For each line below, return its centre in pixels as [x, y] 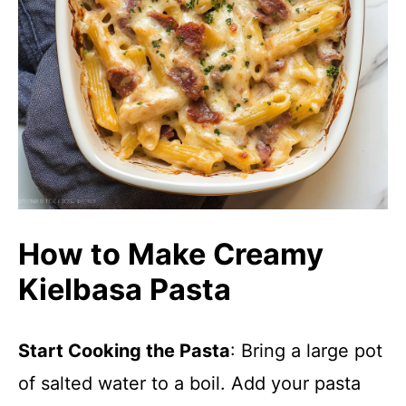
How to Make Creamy [171, 254]
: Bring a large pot [306, 351]
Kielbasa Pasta [125, 290]
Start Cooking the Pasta [124, 351]
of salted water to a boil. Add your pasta [189, 383]
